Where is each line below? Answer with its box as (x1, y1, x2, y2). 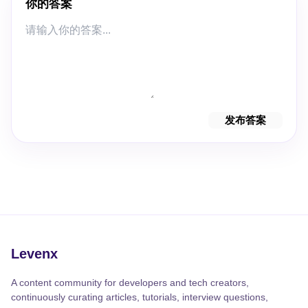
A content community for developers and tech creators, (11, 277, 249, 288)
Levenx (11, 246, 58, 261)
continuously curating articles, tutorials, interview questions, (11, 291, 268, 302)
